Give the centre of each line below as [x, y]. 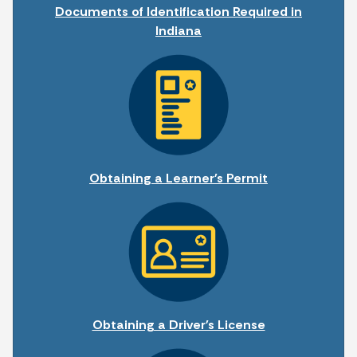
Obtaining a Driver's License [178, 324]
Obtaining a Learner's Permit [178, 178]
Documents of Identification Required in [178, 12]
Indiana [178, 31]
